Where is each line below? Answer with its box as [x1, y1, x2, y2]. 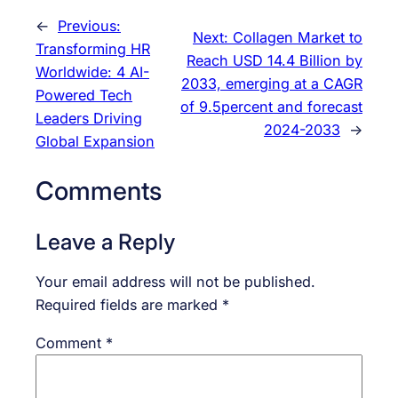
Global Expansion [36, 131, 155, 150]
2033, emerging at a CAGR [181, 74, 362, 92]
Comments [36, 174, 162, 206]
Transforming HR [36, 39, 150, 58]
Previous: [58, 16, 121, 35]
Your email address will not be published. [36, 273, 315, 291]
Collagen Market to [233, 28, 362, 46]
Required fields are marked [36, 296, 222, 314]
